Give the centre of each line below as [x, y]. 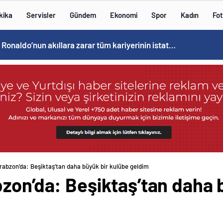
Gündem [83, 15]
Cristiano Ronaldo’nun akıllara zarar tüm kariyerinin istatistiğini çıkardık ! [172, 45]
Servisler [41, 15]
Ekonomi [124, 15]
